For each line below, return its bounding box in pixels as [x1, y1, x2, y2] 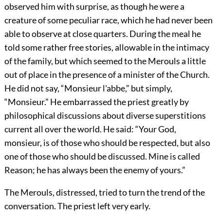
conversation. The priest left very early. [4, 200, 150, 212]
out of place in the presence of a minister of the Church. [4, 69, 210, 80]
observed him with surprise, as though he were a [4, 1, 184, 12]
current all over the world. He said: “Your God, [4, 124, 176, 135]
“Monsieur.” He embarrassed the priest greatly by [4, 96, 189, 108]
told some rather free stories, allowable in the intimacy [4, 42, 209, 53]
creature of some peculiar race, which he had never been [4, 15, 213, 26]
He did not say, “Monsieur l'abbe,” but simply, [4, 83, 172, 94]
